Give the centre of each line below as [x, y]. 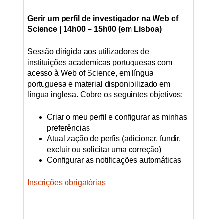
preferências [68, 128]
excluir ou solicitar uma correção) [104, 150]
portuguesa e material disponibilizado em [99, 84]
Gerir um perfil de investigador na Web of [103, 19]
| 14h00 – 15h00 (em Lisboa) [109, 29]
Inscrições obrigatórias [66, 183]
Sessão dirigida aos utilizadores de [88, 52]
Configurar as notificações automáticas [114, 160]
